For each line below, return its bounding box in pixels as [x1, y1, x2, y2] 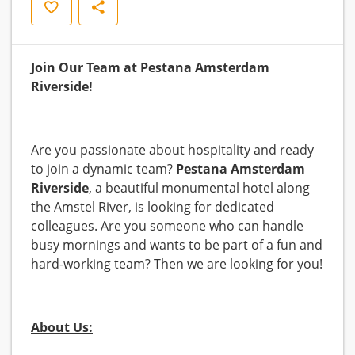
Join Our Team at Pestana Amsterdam [31, 59, 269, 77]
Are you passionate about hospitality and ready [31, 141, 314, 159]
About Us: [31, 319, 93, 337]
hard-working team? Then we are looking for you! [31, 255, 323, 273]
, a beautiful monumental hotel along [89, 179, 310, 197]
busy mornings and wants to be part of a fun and [31, 236, 323, 254]
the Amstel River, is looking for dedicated [31, 198, 274, 216]
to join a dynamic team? [31, 160, 176, 178]
